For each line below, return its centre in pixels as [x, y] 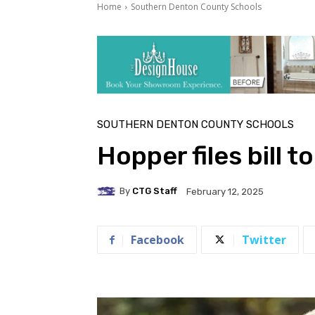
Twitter [264, 239]
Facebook [157, 239]
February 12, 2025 [225, 191]
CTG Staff [155, 191]
